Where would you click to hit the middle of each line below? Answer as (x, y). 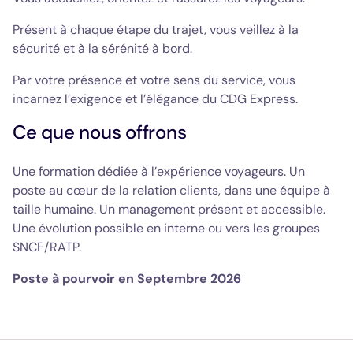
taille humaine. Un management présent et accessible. (169, 209)
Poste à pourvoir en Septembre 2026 (127, 279)
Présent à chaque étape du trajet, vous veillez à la (156, 30)
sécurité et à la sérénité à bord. (104, 48)
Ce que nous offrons (100, 132)
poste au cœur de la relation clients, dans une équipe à (171, 190)
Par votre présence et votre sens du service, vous (154, 80)
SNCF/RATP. (47, 247)
